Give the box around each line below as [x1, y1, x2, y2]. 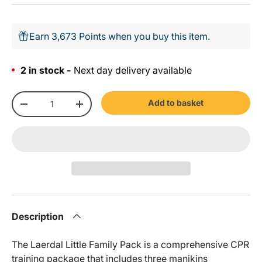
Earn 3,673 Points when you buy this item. [29, 30, 210, 42]
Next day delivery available [74, 64, 192, 76]
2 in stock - [20, 64, 71, 76]
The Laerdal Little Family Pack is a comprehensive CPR [12, 239, 249, 251]
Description [12, 211, 64, 223]
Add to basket [148, 97, 204, 108]
